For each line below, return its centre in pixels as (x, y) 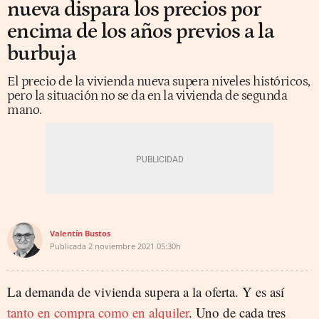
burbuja (42, 54)
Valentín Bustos (80, 233)
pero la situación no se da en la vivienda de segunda (147, 96)
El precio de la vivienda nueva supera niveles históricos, (159, 82)
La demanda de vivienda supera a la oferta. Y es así (146, 292)
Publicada (68, 246)
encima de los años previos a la (141, 32)
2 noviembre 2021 (121, 246)
